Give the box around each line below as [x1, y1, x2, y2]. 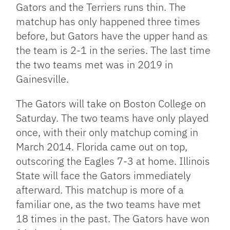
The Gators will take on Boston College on [16, 96, 206, 110]
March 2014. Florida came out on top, [16, 139, 188, 154]
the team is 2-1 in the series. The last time [16, 43, 211, 57]
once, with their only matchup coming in [16, 125, 199, 139]
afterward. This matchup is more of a [16, 182, 184, 197]
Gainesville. [16, 71, 69, 86]
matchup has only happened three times [16, 14, 201, 28]
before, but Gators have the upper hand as [16, 28, 208, 43]
